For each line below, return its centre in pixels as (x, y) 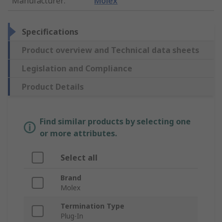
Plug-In (72, 216)
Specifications (50, 32)
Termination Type (92, 206)
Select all (79, 158)
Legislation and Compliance (77, 69)
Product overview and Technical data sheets (111, 50)
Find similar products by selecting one (115, 122)
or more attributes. (78, 134)
